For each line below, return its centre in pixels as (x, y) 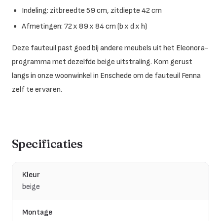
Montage (37, 212)
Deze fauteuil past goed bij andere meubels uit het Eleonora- (110, 48)
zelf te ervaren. (37, 89)
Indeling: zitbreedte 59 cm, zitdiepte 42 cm (92, 10)
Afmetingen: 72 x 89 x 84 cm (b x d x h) (84, 26)
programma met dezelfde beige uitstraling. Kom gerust (102, 62)
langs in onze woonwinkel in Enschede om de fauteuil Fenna (106, 75)
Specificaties (47, 144)
